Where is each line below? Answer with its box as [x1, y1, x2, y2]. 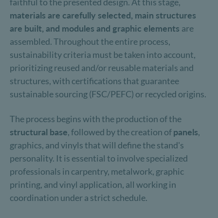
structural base [10, 127, 68, 137]
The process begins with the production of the [10, 113, 182, 124]
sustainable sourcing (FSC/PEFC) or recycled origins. [10, 89, 206, 99]
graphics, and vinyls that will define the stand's [10, 140, 184, 150]
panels [173, 127, 198, 137]
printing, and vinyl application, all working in [10, 179, 176, 190]
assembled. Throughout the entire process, [10, 36, 170, 47]
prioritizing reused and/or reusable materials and [10, 62, 194, 73]
